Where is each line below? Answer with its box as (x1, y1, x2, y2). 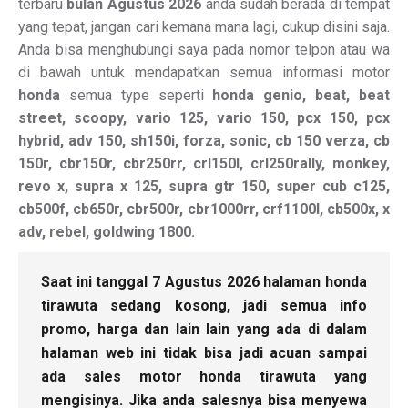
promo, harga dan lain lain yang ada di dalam (41, 321, 367, 338)
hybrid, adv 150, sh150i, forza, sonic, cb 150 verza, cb (18, 132, 390, 149)
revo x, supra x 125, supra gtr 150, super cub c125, (18, 178, 390, 195)
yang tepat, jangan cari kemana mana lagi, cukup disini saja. (18, 18, 390, 36)
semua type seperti (60, 87, 213, 104)
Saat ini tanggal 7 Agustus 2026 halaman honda (41, 273, 367, 291)
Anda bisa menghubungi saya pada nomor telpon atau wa (18, 41, 390, 58)
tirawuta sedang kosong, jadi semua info (41, 297, 367, 314)
